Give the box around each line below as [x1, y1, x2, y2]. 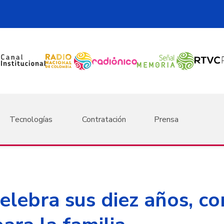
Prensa [154, 113, 179, 125]
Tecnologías [9, 113, 52, 125]
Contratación [81, 113, 126, 125]
